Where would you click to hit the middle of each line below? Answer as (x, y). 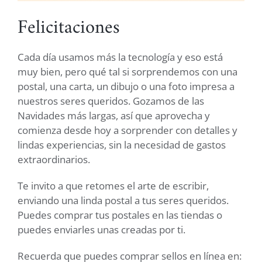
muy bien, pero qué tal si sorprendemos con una (127, 72)
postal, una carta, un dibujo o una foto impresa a (126, 87)
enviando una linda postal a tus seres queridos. (123, 201)
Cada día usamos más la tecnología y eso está (120, 57)
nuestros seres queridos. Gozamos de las (111, 101)
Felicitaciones (69, 28)
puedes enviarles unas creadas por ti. (101, 230)
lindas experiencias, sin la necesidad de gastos (122, 145)
